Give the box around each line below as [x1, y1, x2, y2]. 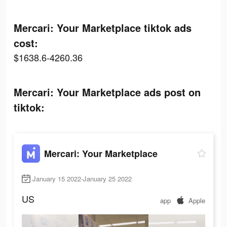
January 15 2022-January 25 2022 [32, 174, 132, 184]
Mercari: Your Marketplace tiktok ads [14, 20, 192, 35]
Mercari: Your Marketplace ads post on [14, 85, 201, 99]
